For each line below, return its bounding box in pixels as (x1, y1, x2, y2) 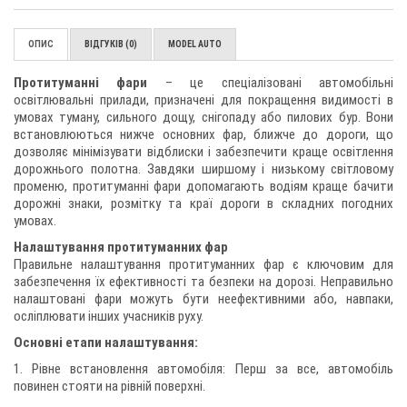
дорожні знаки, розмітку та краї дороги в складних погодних (14, 195, 393, 212)
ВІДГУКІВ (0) (84, 39, 137, 49)
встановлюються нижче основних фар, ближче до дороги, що (14, 126, 393, 143)
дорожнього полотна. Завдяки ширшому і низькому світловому (14, 161, 393, 177)
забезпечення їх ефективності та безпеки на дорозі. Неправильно (14, 273, 393, 290)
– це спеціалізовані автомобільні (147, 74, 394, 91)
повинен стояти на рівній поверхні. (14, 378, 205, 394)
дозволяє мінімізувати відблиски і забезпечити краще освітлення (14, 144, 393, 160)
